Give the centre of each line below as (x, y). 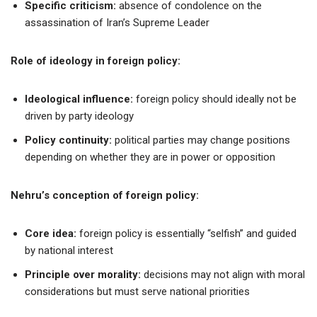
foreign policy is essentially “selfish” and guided (188, 233)
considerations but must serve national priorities (137, 291)
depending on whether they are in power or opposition (150, 157)
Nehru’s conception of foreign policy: (105, 195)
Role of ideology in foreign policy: (96, 60)
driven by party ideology (79, 116)
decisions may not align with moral (223, 274)
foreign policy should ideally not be (216, 99)
